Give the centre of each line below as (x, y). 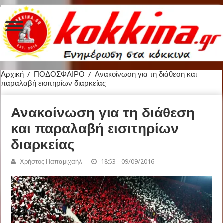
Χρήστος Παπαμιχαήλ (51, 161)
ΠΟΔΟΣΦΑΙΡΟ (59, 74)
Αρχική (13, 74)
